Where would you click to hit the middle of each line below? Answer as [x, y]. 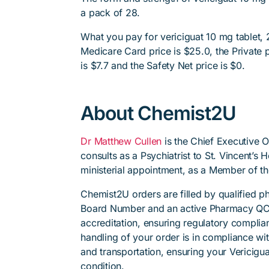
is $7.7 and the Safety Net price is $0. [163, 65]
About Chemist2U [159, 113]
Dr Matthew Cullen [121, 141]
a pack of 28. [110, 13]
